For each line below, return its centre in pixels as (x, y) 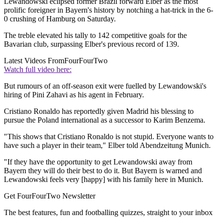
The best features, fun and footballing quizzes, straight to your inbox (108, 213)
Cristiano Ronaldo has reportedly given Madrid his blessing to (99, 111)
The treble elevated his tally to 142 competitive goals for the (95, 36)
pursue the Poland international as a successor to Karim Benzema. (105, 120)
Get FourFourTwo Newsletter (50, 196)
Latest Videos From (34, 61)
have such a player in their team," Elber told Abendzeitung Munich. (107, 145)
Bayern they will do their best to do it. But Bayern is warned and (103, 171)
